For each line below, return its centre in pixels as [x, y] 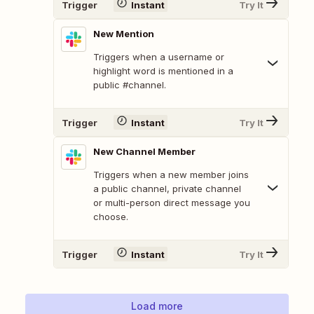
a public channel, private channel [167, 189]
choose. [111, 217]
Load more [157, 306]
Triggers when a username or [159, 57]
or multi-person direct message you [172, 203]
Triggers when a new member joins [171, 175]
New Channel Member [144, 152]
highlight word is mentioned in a [163, 71]
